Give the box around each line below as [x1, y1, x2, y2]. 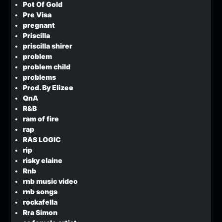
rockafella [23, 198, 58, 206]
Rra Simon [23, 208, 58, 217]
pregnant [23, 21, 55, 29]
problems [23, 73, 56, 81]
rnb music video [23, 177, 78, 185]
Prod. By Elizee [23, 83, 74, 92]
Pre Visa [23, 10, 52, 19]
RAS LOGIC [23, 135, 61, 144]
